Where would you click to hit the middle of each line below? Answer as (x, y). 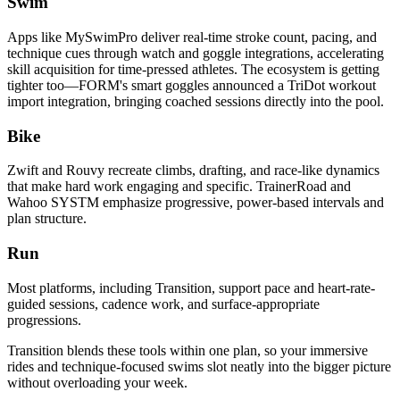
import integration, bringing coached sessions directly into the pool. (196, 101)
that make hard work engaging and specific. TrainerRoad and (179, 187)
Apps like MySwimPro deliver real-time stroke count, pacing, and (192, 37)
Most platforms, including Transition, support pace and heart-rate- (191, 287)
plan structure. (47, 219)
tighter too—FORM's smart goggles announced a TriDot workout (192, 85)
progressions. (44, 320)
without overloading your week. (97, 382)
